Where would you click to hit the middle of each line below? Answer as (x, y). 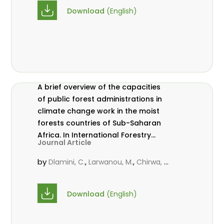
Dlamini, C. (67, 162)
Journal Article (65, 142)
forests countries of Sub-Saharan (99, 123)
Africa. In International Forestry (50, 135)
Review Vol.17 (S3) (70, 147)
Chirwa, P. (153, 162)
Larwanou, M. (111, 162)
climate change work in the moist (99, 111)
